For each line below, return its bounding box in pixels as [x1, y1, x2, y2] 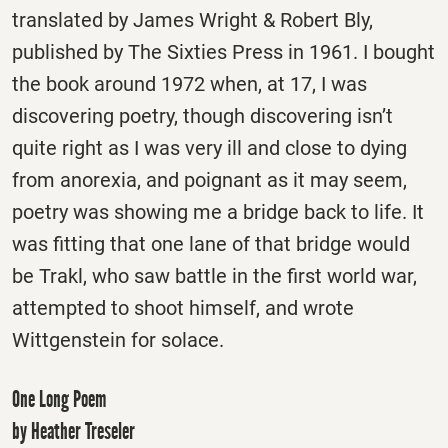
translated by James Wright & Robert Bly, [12, 7, 373, 32]
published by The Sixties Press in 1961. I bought [12, 39, 435, 64]
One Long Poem [12, 384, 106, 413]
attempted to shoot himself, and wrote [12, 295, 354, 320]
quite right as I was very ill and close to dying [12, 135, 407, 160]
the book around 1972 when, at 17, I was [12, 71, 367, 96]
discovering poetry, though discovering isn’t [12, 103, 393, 128]
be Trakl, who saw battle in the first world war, [12, 263, 417, 288]
